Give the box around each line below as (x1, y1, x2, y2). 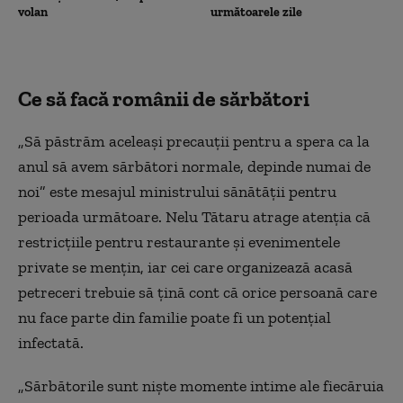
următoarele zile (210, 4, 302, 21)
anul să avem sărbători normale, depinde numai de (18, 157, 371, 177)
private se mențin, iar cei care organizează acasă (18, 257, 353, 278)
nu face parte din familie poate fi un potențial (18, 308, 331, 328)
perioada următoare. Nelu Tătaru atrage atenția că (18, 207, 371, 228)
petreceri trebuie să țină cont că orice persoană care (18, 282, 377, 303)
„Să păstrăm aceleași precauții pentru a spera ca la (18, 131, 370, 152)
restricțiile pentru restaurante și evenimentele (18, 232, 340, 253)
